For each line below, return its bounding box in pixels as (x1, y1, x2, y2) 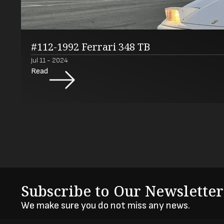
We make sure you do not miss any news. (21, 199, 190, 211)
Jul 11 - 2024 (31, 55, 68, 64)
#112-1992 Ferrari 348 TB (31, 39, 150, 53)
